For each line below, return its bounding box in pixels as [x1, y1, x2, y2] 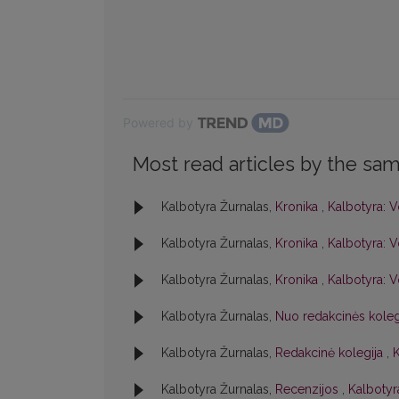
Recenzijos [275, 382, 342, 397]
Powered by [123, 115, 193, 131]
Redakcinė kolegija [275, 346, 387, 361]
